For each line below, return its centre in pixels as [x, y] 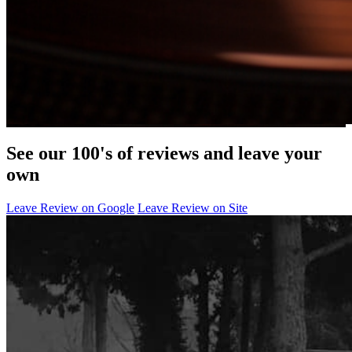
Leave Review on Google [70, 207]
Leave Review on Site [192, 207]
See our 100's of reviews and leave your [164, 153]
